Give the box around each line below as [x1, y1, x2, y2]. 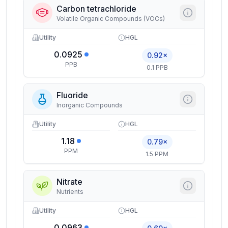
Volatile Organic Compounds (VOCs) [56, 15, 165, 22]
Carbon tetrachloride [56, 4, 136, 14]
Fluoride [56, 90, 88, 100]
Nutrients [56, 188, 83, 195]
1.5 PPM [146, 150, 168, 158]
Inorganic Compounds [56, 101, 123, 109]
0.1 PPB [146, 64, 168, 71]
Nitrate [56, 177, 82, 187]
